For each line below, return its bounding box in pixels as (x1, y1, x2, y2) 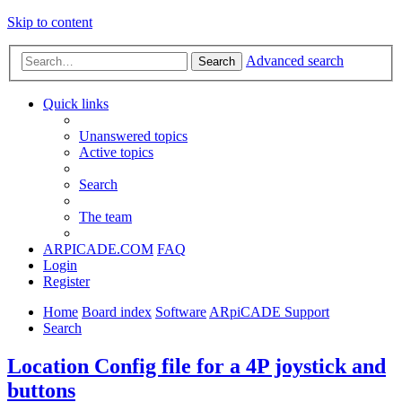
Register (43, 273, 90, 289)
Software (155, 303, 206, 319)
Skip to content (7, 14, 92, 30)
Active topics (79, 144, 153, 160)
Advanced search (246, 52, 344, 68)
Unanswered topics (79, 127, 188, 144)
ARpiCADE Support (209, 303, 329, 319)
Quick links (43, 95, 109, 111)
